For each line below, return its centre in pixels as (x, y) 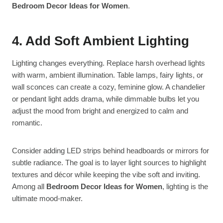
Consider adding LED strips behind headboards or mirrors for (111, 151)
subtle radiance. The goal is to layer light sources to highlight (109, 163)
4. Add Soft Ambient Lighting (101, 41)
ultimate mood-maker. (47, 199)
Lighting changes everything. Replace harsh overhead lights (109, 63)
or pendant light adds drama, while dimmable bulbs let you (106, 99)
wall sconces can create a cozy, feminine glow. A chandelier (109, 87)
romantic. (27, 123)
